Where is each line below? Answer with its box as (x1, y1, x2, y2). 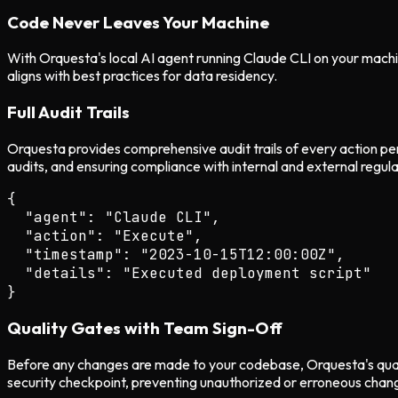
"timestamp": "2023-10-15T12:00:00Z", (7, 244, 345, 264)
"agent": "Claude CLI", (7, 207, 220, 227)
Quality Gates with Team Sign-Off (7, 317, 283, 339)
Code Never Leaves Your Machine (7, 11, 269, 33)
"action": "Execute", (7, 226, 203, 245)
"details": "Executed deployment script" (7, 263, 371, 283)
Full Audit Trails (7, 101, 130, 123)
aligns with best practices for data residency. (7, 67, 277, 85)
